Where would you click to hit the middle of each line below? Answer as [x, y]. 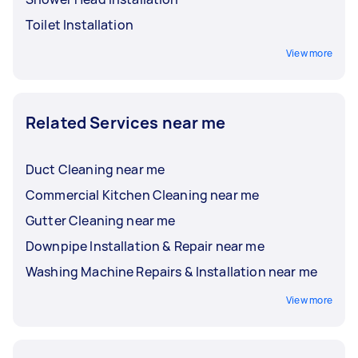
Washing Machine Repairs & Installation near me [171, 271]
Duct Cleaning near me [95, 169]
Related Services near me [126, 122]
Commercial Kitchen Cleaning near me [143, 195]
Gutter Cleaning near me [101, 220]
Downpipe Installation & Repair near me [145, 246]
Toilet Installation [80, 24]
